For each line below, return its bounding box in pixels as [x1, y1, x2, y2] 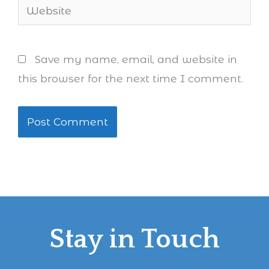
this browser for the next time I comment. [18, 71, 243, 85]
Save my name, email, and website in [35, 52, 237, 65]
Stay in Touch [49, 224, 220, 255]
